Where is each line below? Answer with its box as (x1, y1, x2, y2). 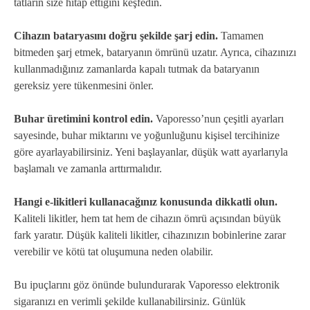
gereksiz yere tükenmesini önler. (14, 80, 154, 92)
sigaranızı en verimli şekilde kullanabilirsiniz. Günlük (14, 295, 246, 308)
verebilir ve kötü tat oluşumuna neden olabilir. (14, 246, 213, 258)
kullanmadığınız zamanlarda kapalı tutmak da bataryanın (14, 63, 259, 75)
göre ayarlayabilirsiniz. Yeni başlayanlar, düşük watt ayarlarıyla (14, 146, 288, 158)
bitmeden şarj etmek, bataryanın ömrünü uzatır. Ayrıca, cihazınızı (14, 46, 296, 59)
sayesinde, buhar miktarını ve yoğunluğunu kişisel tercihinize (14, 129, 280, 142)
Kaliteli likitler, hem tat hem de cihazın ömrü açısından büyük (14, 212, 281, 225)
